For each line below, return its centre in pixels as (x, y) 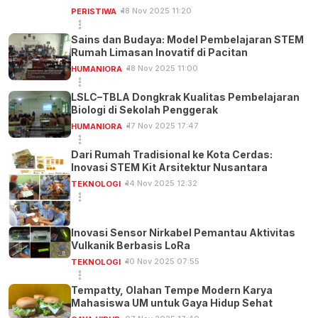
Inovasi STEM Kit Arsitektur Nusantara (169, 168)
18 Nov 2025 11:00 (163, 68)
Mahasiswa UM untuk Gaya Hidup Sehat (172, 303)
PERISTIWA (94, 12)
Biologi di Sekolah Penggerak (144, 110)
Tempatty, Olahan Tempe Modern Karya (172, 290)
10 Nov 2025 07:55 (163, 262)
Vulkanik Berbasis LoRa (131, 246)
